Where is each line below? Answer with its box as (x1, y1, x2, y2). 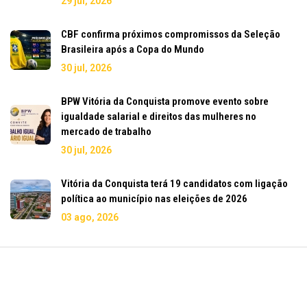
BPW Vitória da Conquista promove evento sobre (61, 95, 269, 108)
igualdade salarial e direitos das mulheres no (61, 110, 256, 123)
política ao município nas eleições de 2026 (61, 192, 247, 205)
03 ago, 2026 (61, 211, 119, 223)
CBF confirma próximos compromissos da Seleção (61, 27, 280, 40)
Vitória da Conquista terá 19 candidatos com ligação (61, 177, 288, 190)
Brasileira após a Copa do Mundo (61, 42, 204, 56)
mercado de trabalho (61, 125, 151, 138)
